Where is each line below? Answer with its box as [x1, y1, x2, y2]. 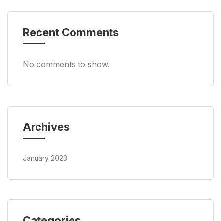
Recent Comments [23, 26, 119, 39]
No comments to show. [23, 59, 110, 70]
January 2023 [23, 154, 67, 163]
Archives [23, 120, 70, 134]
